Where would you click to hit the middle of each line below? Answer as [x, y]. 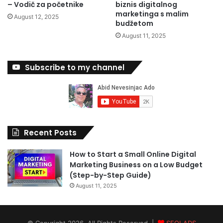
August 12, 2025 [36, 16]
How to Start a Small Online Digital [133, 154]
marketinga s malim [152, 14]
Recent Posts [50, 132]
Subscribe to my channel [75, 67]
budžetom [134, 23]
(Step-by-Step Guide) [111, 175]
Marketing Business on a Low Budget [136, 165]
